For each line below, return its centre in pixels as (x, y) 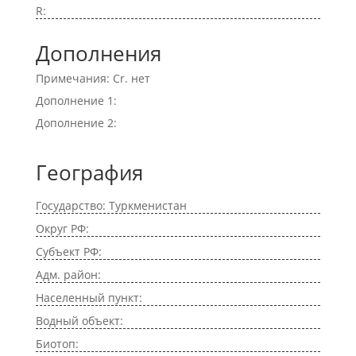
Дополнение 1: (76, 101)
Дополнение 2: (76, 123)
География (89, 172)
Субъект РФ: (68, 252)
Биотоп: (57, 344)
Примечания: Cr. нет (93, 78)
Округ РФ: (62, 228)
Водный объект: (79, 321)
